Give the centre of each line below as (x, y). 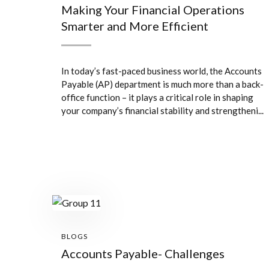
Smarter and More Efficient (135, 26)
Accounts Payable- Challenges (143, 253)
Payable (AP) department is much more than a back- (162, 84)
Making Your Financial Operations (153, 10)
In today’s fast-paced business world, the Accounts (162, 71)
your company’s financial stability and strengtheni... (162, 110)
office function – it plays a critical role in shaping (157, 97)
